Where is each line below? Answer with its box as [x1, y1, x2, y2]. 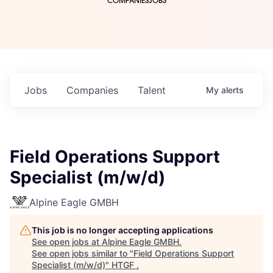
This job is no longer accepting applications [32, 225, 213, 236]
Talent [138, 84, 166, 97]
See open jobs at [32, 236, 102, 247]
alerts [221, 85, 244, 96]
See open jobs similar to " [32, 248, 133, 259]
